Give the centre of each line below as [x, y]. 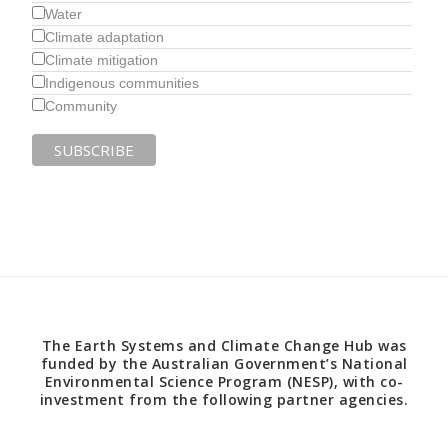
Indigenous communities [122, 83]
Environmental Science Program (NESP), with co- [224, 382]
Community [81, 106]
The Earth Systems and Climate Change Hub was [224, 346]
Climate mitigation [102, 60]
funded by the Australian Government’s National [224, 364]
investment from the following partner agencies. [224, 400]
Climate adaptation [105, 37]
